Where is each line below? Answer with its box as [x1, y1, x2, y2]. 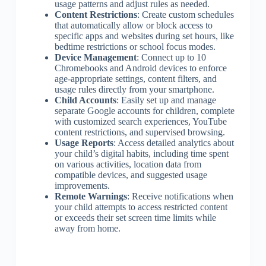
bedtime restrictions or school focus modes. [54, 41, 216, 52]
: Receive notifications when [126, 191, 233, 201]
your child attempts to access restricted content [54, 201, 227, 212]
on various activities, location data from [54, 159, 201, 169]
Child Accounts [54, 94, 116, 105]
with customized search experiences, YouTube [54, 116, 227, 126]
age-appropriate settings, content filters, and [54, 73, 217, 84]
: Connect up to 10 [136, 52, 206, 62]
